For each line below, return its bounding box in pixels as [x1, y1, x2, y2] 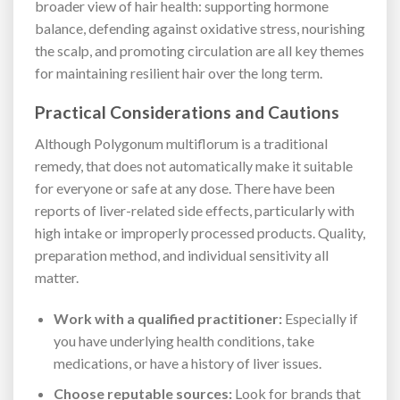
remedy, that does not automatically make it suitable [35, 156, 353, 174]
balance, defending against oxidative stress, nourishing [35, 19, 365, 37]
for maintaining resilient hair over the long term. [35, 63, 322, 81]
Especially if [281, 309, 358, 327]
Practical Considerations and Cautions [35, 102, 339, 123]
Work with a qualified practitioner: [53, 309, 282, 327]
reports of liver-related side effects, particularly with [35, 201, 354, 219]
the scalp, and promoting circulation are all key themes [35, 41, 364, 59]
